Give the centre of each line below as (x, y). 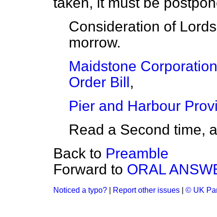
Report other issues (146, 190)
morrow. (95, 42)
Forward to (90, 169)
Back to (79, 153)
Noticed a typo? (80, 190)
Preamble (137, 153)
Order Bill (99, 82)
